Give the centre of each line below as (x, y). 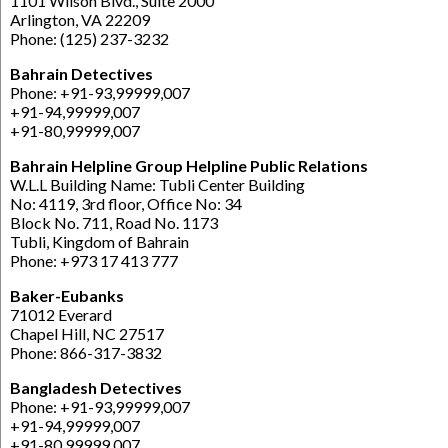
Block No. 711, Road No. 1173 (114, 223)
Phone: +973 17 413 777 (94, 261)
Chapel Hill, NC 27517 (87, 334)
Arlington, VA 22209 (80, 20)
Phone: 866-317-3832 (86, 353)
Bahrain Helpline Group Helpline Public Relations (189, 166)
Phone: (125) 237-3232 (89, 39)
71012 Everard (61, 315)
